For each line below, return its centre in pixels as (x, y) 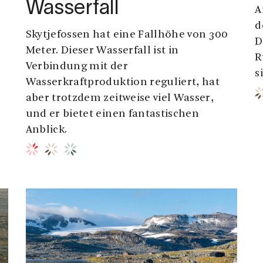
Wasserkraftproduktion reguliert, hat (123, 83)
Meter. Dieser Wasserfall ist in (102, 51)
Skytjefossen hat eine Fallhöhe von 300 (126, 35)
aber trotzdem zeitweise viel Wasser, (120, 99)
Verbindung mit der (77, 67)
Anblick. (46, 130)
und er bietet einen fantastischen (112, 114)
